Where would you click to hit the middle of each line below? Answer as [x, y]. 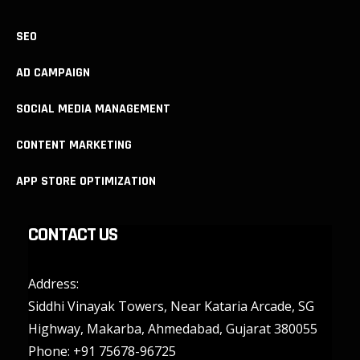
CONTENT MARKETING [74, 145]
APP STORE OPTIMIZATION [86, 182]
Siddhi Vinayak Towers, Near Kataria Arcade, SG [171, 307]
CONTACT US [73, 235]
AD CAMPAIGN [53, 73]
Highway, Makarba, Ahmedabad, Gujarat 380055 [173, 329]
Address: [53, 284]
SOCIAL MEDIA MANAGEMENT [93, 109]
